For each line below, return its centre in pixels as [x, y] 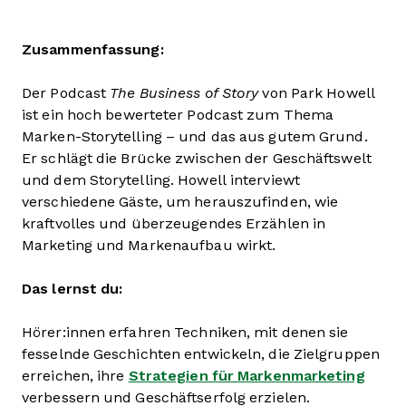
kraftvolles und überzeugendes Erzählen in [174, 224]
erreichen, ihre [75, 376]
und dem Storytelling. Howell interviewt [161, 180]
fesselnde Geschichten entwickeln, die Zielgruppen [201, 354]
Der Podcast [66, 93]
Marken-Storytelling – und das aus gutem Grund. [195, 137]
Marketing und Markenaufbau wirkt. [149, 246]
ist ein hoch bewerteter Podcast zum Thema [178, 115]
